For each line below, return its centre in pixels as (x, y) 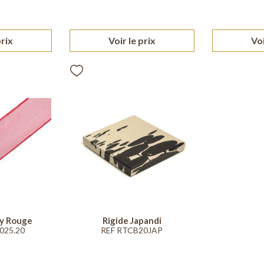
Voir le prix (132, 41)
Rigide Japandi (132, 221)
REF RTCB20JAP (132, 230)
